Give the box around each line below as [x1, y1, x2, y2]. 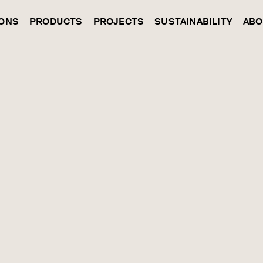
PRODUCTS [29, 15, 83, 27]
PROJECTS [93, 15, 144, 27]
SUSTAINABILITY [154, 15, 232, 27]
